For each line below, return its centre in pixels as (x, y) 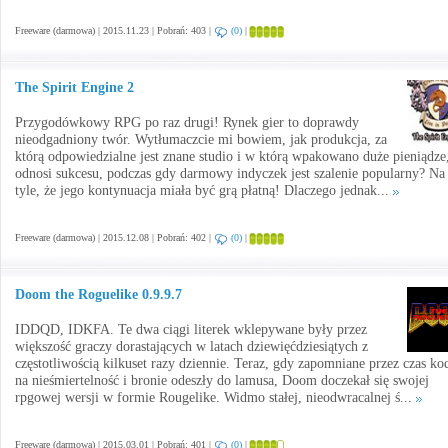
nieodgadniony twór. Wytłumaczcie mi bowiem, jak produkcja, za (201, 139)
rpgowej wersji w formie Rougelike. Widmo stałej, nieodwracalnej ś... (215, 397)
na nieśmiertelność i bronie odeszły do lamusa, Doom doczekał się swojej (222, 380)
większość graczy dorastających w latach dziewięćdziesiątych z (191, 346)
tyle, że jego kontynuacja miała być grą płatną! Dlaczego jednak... (204, 190)
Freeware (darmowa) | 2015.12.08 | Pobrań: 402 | (114, 237)
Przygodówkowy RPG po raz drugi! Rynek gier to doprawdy (187, 122)
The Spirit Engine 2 (74, 87)
